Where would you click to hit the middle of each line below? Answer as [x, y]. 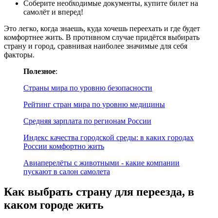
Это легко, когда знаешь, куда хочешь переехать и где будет [102, 28]
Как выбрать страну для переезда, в [99, 192]
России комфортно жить [64, 146]
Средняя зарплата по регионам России [87, 121]
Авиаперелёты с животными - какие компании [101, 163]
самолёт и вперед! [53, 12]
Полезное [39, 71]
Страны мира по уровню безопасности [88, 88]
